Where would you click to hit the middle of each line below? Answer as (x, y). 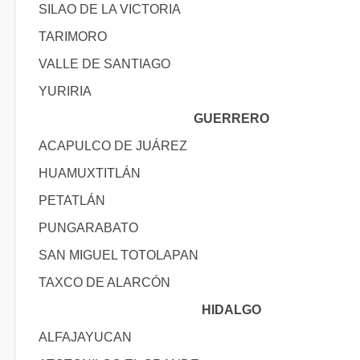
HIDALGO (231, 310)
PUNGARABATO (88, 228)
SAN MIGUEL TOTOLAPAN (119, 255)
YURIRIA (65, 91)
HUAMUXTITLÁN (90, 173)
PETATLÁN (72, 200)
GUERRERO (231, 119)
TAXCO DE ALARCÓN (104, 282)
